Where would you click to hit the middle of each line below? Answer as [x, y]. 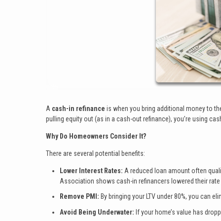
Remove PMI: [79, 197]
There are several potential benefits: [95, 153]
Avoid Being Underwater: [97, 212]
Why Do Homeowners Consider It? [96, 136]
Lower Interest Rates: [91, 170]
